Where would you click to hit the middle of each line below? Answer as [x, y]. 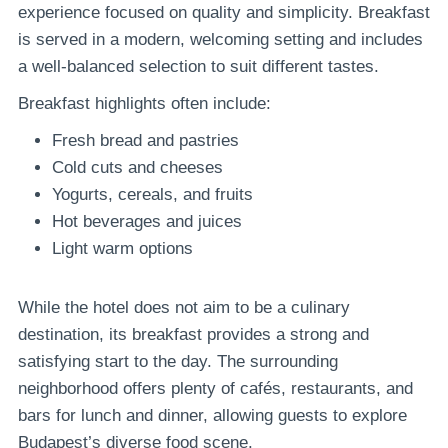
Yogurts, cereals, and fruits [152, 195]
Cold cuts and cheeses [137, 168]
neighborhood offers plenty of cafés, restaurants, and [215, 389]
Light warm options [122, 249]
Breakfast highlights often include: [144, 104]
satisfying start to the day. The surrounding [178, 362]
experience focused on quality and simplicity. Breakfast [224, 13]
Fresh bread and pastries [145, 141]
